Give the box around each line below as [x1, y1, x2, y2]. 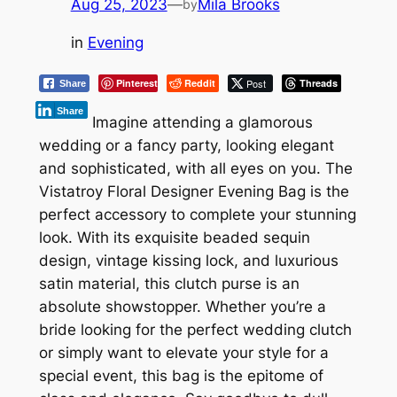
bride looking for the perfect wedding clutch [38, 321, 352, 339]
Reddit [183, 75, 215, 90]
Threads [299, 75, 338, 90]
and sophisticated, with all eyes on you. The [38, 160, 353, 178]
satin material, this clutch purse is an [38, 275, 300, 293]
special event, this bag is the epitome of [38, 367, 323, 385]
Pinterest [115, 75, 158, 90]
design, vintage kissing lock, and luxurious [38, 252, 339, 270]
